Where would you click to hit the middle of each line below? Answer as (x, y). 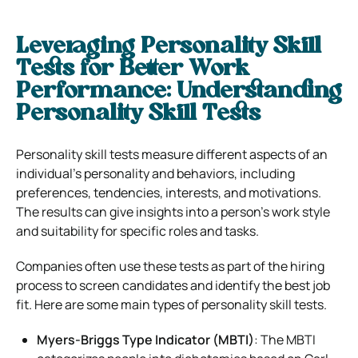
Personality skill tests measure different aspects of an (172, 154)
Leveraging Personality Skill (169, 47)
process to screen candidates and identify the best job (173, 285)
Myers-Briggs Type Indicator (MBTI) (145, 339)
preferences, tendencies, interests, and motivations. (169, 192)
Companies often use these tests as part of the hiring (170, 266)
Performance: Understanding (179, 91)
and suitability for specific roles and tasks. (137, 231)
